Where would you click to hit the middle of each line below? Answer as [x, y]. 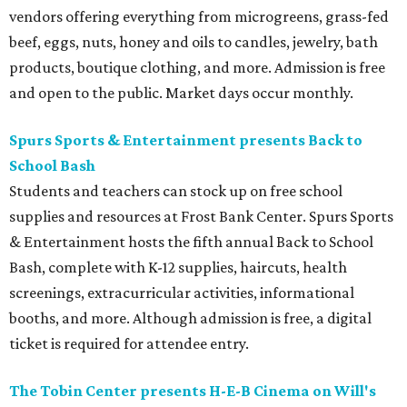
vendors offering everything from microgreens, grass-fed [199, 17]
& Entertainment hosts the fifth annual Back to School [191, 242]
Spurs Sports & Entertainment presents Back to [186, 140]
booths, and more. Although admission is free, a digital [190, 318]
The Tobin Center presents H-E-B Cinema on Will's [193, 391]
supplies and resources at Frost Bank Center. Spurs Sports [201, 217]
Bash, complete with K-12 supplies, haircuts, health [178, 268]
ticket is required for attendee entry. [129, 344]
